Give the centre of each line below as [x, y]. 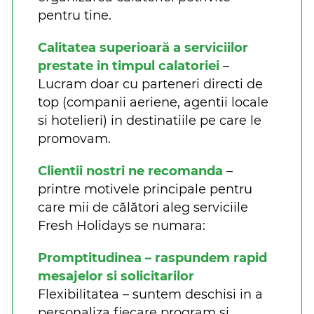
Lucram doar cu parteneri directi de [150, 84]
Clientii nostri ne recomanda [130, 171]
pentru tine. [76, 16]
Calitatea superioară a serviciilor [143, 48]
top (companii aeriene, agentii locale [153, 103]
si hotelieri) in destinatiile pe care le [150, 121]
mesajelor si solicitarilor [118, 277]
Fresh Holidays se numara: [123, 226]
